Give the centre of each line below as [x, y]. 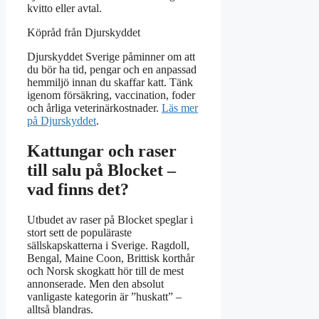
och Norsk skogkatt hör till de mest [105, 271]
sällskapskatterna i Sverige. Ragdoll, [108, 245]
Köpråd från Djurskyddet [84, 32]
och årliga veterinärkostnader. [94, 108]
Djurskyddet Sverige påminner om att [111, 56]
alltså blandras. [60, 309]
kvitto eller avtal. [64, 8]
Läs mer [180, 108]
